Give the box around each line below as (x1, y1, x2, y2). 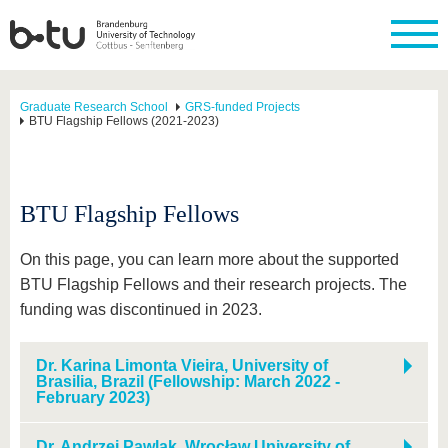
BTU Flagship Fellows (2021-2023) (29, 114, 219, 128)
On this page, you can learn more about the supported (20, 251, 399, 268)
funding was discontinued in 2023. (20, 301, 262, 318)
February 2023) (36, 389, 150, 406)
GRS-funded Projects (185, 100, 300, 114)
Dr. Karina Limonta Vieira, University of (36, 357, 328, 374)
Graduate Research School (20, 100, 168, 114)
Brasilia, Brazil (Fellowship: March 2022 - (36, 373, 340, 390)
